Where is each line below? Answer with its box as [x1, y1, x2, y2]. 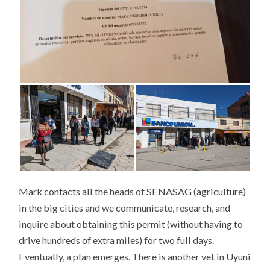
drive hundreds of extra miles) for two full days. [19, 234, 215, 246]
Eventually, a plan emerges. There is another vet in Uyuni [19, 250, 251, 262]
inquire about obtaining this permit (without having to [19, 218, 243, 230]
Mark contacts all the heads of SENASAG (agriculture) [19, 185, 246, 197]
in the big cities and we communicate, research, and [19, 201, 231, 213]
